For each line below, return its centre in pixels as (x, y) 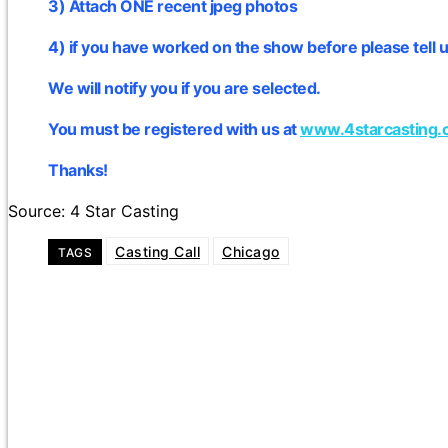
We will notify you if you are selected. (184, 88)
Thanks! (78, 170)
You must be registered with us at (174, 129)
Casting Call (157, 252)
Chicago (251, 252)
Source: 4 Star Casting (93, 211)
